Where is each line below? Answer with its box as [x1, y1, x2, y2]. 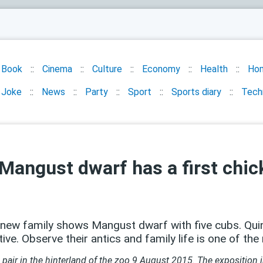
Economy [142, 63, 180, 75]
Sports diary [171, 86, 221, 97]
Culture [92, 63, 122, 75]
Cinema [42, 63, 72, 75]
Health [200, 63, 228, 75]
